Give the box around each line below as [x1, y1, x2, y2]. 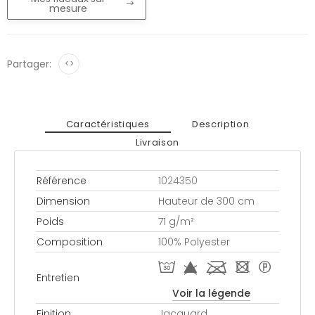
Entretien [37, 271, 79, 285]
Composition [37, 235, 103, 250]
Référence [37, 174, 86, 188]
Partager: [7, 57, 51, 72]
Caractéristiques [65, 117, 150, 131]
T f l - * [158, 260, 271, 278]
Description [192, 117, 250, 131]
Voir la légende [172, 286, 250, 301]
